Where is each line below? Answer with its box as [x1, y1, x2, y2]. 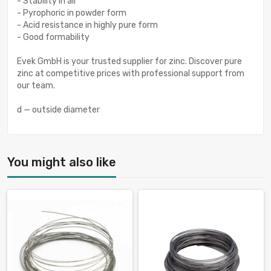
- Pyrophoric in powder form [17, 7, 126, 18]
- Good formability [17, 31, 90, 42]
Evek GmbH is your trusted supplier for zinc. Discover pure [17, 56, 242, 67]
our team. [17, 80, 55, 91]
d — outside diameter [17, 104, 100, 115]
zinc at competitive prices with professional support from [17, 68, 244, 79]
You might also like [7, 154, 116, 169]
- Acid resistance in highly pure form [17, 19, 158, 30]
